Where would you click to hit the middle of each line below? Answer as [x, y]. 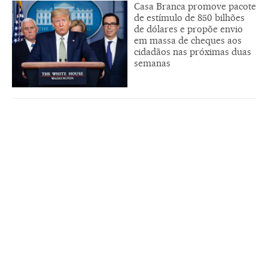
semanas [152, 63]
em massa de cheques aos [188, 41]
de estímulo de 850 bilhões [189, 18]
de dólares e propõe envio [188, 29]
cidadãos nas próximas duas [193, 52]
